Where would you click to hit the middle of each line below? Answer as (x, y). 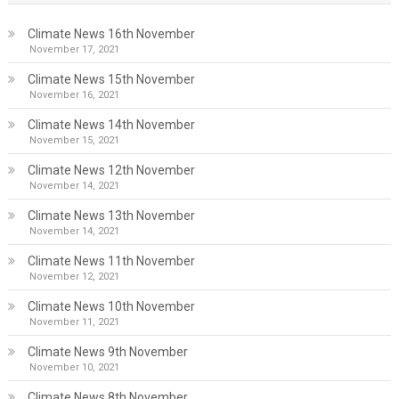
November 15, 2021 (74, 140)
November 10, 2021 (74, 367)
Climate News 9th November (107, 352)
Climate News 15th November (111, 79)
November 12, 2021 (74, 277)
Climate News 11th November (111, 261)
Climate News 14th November (111, 125)
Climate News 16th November (111, 34)
